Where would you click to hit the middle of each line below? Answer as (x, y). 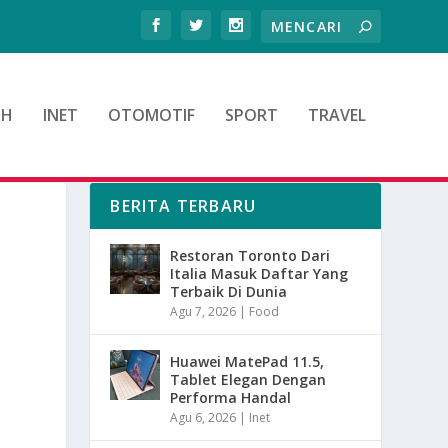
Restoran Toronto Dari (250, 255)
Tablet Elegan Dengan (248, 379)
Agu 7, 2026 (203, 311)
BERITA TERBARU (183, 205)
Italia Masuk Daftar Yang (259, 273)
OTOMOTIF (151, 115)
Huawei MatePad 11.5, (247, 361)
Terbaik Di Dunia (229, 291)
